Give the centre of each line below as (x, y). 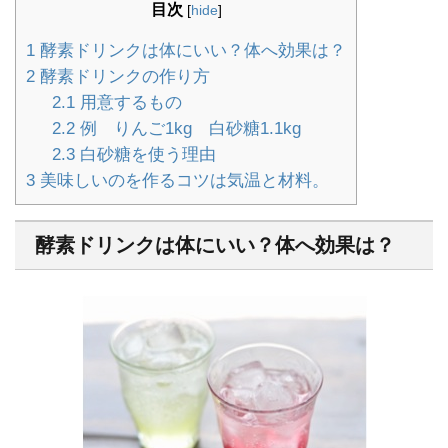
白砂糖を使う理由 (145, 155)
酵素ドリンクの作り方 (122, 77)
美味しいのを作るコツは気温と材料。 (182, 181)
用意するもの (128, 103)
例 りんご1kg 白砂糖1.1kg (187, 129)
